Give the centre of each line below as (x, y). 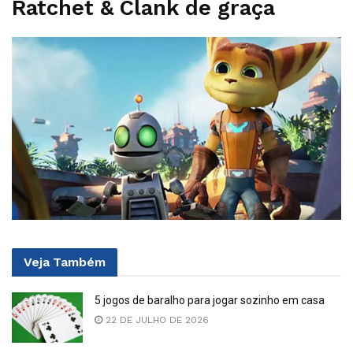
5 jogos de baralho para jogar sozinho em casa (210, 300)
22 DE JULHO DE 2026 (156, 320)
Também (79, 262)
